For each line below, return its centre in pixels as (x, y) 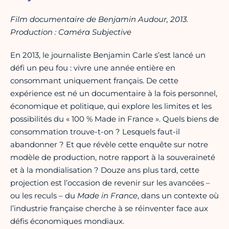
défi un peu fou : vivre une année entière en (93, 68)
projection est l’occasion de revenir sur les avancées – (110, 183)
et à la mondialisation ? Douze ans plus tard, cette (105, 170)
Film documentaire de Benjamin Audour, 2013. (99, 19)
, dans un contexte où (178, 196)
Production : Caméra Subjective (71, 32)
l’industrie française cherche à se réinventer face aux (109, 209)
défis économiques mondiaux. (67, 221)
